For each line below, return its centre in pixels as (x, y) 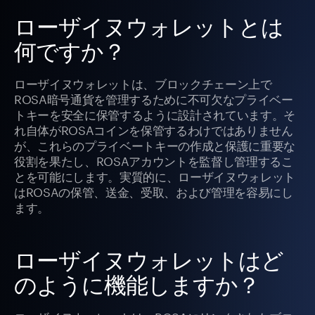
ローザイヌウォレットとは (149, 27)
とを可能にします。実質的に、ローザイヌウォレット (155, 175)
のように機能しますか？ (137, 285)
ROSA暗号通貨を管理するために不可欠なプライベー (154, 98)
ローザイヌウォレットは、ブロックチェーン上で (143, 83)
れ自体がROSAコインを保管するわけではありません (154, 129)
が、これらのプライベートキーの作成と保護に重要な (155, 144)
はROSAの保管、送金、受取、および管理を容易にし (154, 191)
